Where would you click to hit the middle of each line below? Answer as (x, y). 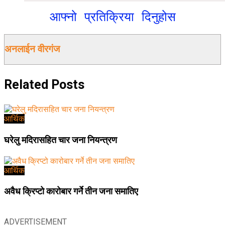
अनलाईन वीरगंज (32, 49)
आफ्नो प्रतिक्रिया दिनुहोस (113, 17)
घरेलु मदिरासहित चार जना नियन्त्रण (61, 140)
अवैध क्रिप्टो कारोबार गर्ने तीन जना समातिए (71, 191)
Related (26, 85)
